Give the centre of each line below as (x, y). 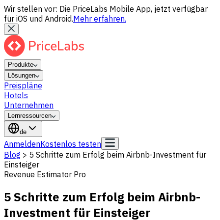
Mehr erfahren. (100, 19)
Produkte (21, 65)
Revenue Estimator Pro (45, 174)
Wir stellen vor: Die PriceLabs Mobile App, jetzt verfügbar (106, 9)
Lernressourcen (30, 116)
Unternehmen (29, 105)
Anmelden (22, 144)
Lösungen (22, 75)
